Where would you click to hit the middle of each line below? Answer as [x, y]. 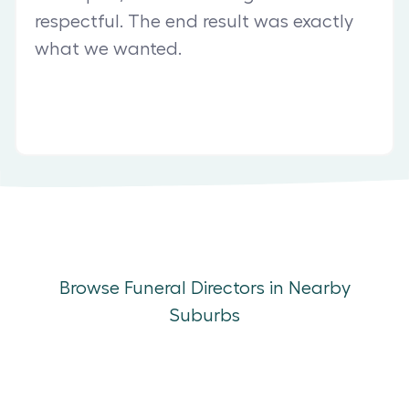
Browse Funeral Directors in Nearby [204, 289]
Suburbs [204, 316]
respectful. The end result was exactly [194, 22]
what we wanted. [108, 50]
